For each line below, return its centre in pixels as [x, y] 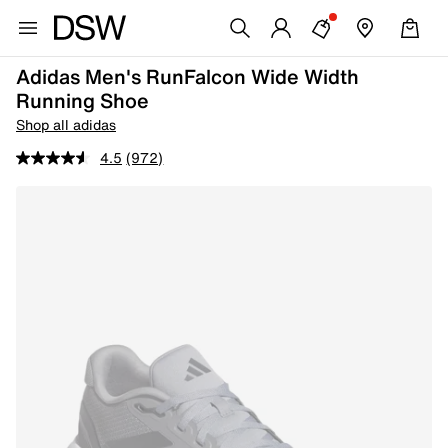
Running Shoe [82, 100]
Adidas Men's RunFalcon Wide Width [187, 76]
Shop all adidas [66, 124]
